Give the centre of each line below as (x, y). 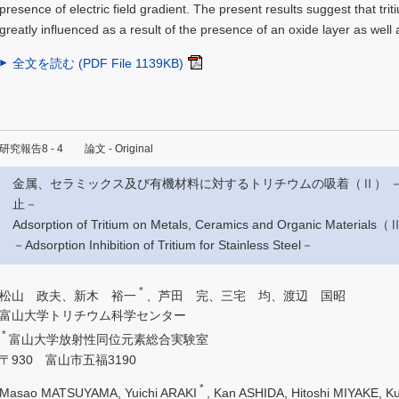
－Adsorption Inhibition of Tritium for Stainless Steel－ (163, 244)
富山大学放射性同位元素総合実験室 (109, 339)
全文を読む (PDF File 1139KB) (98, 63)
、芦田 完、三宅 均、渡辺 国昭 (246, 295)
